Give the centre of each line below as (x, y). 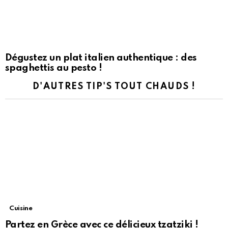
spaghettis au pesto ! (54, 68)
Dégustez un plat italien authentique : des (101, 58)
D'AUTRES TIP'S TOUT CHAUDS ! (114, 87)
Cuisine (21, 209)
